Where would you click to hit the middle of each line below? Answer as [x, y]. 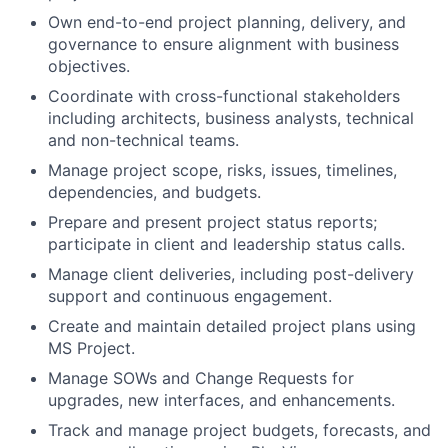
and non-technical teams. [143, 139]
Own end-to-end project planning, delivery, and [227, 21]
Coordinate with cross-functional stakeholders [224, 95]
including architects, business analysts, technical [231, 117]
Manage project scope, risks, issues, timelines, [222, 169]
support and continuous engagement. [190, 295]
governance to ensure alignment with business [223, 43]
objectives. [89, 65]
